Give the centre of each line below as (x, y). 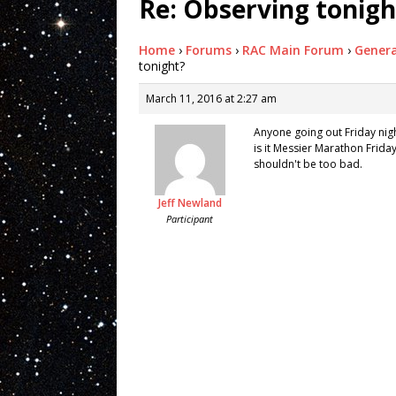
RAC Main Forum (293, 49)
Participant (190, 218)
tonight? (162, 65)
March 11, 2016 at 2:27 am (211, 98)
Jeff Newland (190, 202)
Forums (209, 49)
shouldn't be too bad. (308, 164)
